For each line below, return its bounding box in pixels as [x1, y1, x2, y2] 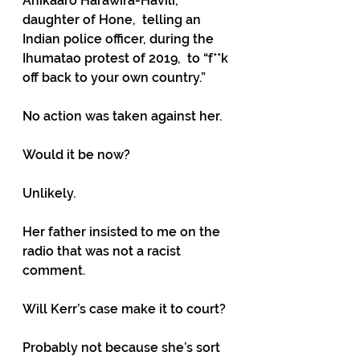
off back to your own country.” [22, 70, 206, 85]
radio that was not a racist [22, 243, 184, 259]
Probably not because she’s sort [22, 340, 223, 355]
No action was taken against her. [22, 108, 222, 124]
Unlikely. [22, 186, 76, 201]
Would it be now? [22, 147, 130, 162]
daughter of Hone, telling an [22, 12, 204, 27]
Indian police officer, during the [22, 31, 217, 47]
